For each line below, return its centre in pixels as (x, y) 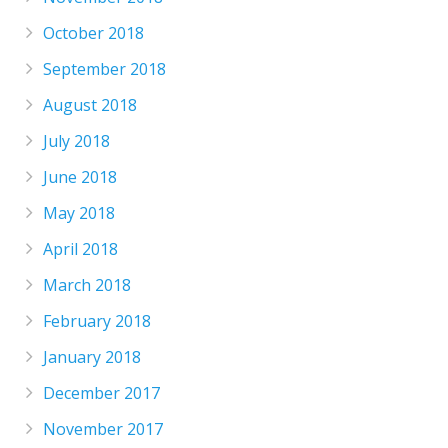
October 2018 (94, 32)
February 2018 (97, 320)
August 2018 (90, 104)
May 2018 (79, 212)
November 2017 (103, 428)
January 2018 (92, 356)
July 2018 (77, 140)
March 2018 (87, 284)
